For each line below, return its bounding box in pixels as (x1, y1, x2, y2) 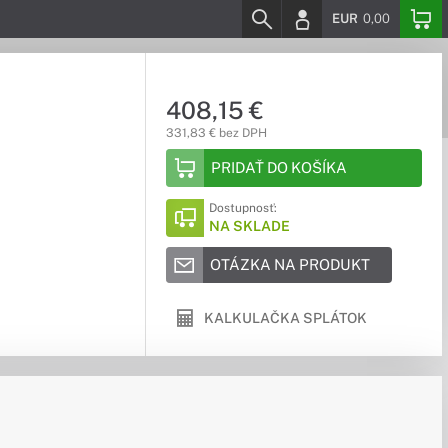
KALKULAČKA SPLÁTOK (203, 310, 367, 326)
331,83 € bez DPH (165, 126, 267, 140)
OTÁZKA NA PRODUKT (209, 256, 370, 273)
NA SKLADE (208, 218, 290, 234)
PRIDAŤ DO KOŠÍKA (210, 159, 347, 176)
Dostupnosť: (208, 201, 277, 215)
